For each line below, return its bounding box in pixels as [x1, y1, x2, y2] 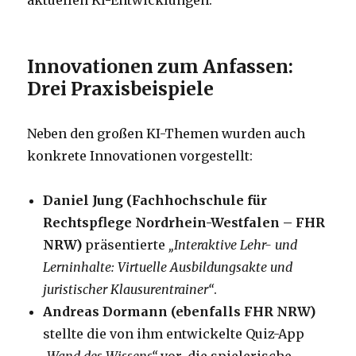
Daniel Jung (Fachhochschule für [43, 192, 268, 209]
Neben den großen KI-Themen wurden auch [27, 126, 306, 142]
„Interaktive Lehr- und [168, 237, 298, 253]
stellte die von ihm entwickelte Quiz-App [43, 326, 305, 342]
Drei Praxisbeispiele [27, 77, 215, 101]
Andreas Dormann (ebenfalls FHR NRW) [43, 304, 316, 320]
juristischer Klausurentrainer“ [43, 281, 215, 298]
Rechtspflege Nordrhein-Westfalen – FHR [43, 215, 326, 231]
